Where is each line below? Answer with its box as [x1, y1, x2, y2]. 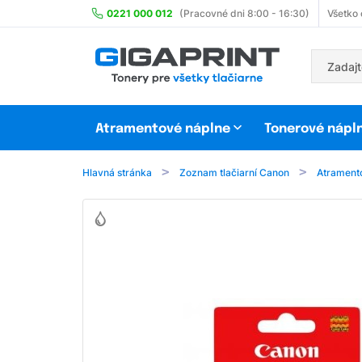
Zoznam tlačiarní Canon [179, 166, 289, 179]
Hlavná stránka [82, 166, 152, 179]
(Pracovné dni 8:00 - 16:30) [179, 7, 309, 19]
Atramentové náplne [95, 122, 230, 137]
